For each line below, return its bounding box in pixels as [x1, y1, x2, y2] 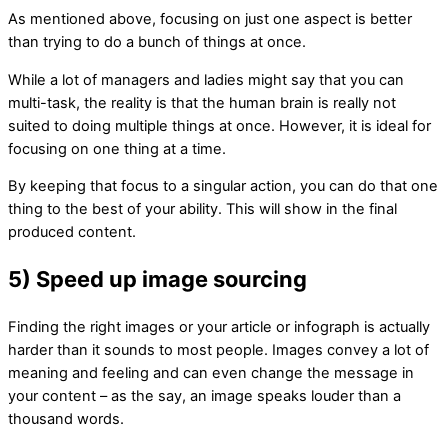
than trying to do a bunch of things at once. [8, 33, 306, 52]
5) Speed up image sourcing [8, 266, 307, 293]
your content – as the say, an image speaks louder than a [8, 386, 401, 405]
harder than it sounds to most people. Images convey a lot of [8, 340, 429, 359]
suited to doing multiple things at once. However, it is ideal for [8, 116, 431, 135]
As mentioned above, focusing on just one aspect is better [8, 10, 412, 29]
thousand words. [8, 409, 124, 428]
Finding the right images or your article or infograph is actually [8, 317, 430, 336]
